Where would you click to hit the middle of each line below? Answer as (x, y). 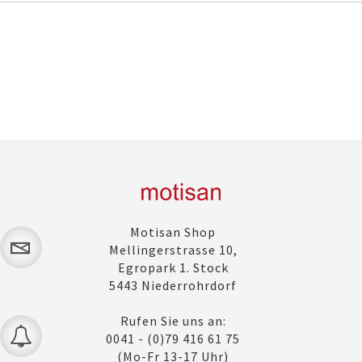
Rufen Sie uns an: (173, 320)
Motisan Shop (173, 232)
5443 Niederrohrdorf (173, 285)
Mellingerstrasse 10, (173, 249)
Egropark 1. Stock (173, 267)
